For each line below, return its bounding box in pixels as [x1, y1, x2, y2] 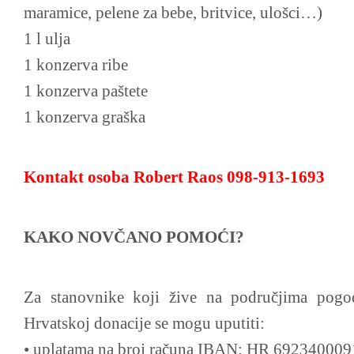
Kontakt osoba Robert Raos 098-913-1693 [24, 168, 325, 186]
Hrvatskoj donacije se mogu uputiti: [24, 314, 265, 332]
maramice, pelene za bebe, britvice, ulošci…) [24, 4, 322, 21]
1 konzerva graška [24, 108, 145, 126]
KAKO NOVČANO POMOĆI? [24, 228, 244, 246]
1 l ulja [24, 30, 70, 47]
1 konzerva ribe [24, 56, 128, 73]
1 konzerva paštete [24, 82, 148, 100]
